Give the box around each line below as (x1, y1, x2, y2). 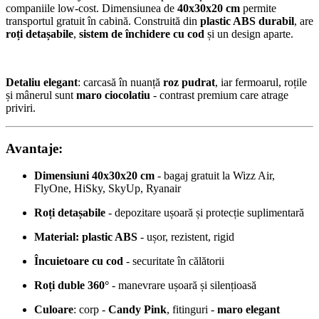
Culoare (34, 303, 73, 316)
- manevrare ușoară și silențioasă (109, 279, 256, 292)
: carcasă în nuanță (78, 75, 163, 88)
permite (240, 1, 276, 14)
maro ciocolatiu (76, 88, 150, 101)
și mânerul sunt (6, 88, 76, 101)
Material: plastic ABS (34, 231, 137, 244)
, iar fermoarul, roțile (215, 75, 307, 88)
